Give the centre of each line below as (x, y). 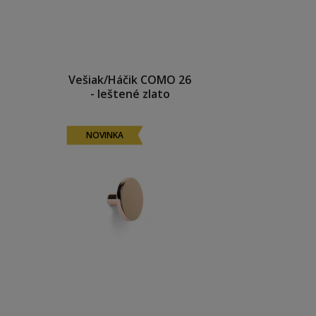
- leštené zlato (130, 94)
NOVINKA (105, 135)
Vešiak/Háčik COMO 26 (130, 80)
